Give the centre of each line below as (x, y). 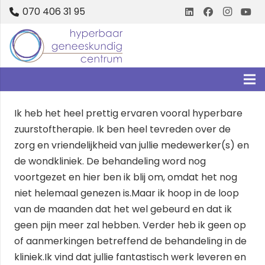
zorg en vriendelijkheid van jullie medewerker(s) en (132, 145)
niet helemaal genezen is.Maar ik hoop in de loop (127, 193)
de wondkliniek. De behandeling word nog (110, 161)
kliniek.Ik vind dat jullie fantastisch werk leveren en (130, 257)
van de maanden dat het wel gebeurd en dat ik (123, 209)
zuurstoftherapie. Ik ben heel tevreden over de (122, 129)
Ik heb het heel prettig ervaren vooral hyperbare (128, 113)
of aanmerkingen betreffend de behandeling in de (130, 241)
